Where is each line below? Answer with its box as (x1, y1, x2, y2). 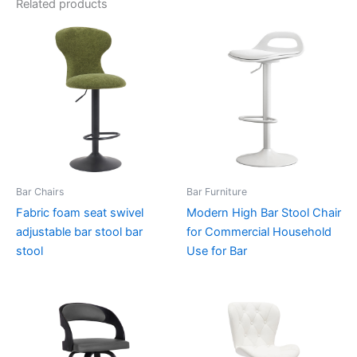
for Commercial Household (186, 225, 331, 239)
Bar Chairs (16, 185, 64, 198)
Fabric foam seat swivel (16, 206, 143, 220)
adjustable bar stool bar (16, 225, 143, 239)
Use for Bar (186, 244, 247, 258)
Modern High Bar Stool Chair (186, 206, 341, 220)
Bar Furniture (186, 185, 247, 198)
